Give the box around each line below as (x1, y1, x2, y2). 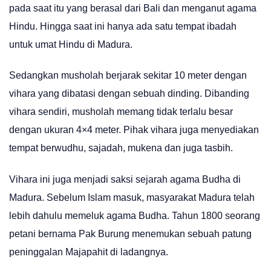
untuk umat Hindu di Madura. (9, 39, 132, 50)
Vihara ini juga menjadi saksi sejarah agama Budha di (9, 174, 241, 184)
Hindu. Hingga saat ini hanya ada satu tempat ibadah (9, 21, 237, 31)
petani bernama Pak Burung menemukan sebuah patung (9, 228, 252, 239)
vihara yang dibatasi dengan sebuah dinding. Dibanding (9, 88, 249, 99)
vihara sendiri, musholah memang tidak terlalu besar (9, 106, 233, 117)
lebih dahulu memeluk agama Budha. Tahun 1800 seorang (9, 210, 260, 221)
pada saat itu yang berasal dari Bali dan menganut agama (9, 2, 256, 13)
